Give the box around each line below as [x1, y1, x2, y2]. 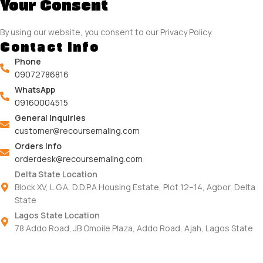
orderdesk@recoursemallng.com [15, 153, 143, 164]
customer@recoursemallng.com [15, 125, 140, 136]
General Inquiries [15, 112, 86, 123]
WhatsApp [15, 84, 55, 95]
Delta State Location [15, 168, 97, 180]
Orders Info [15, 140, 62, 151]
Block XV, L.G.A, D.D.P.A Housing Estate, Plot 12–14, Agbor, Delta [15, 181, 255, 193]
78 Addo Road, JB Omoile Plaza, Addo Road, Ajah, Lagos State [15, 222, 253, 234]
